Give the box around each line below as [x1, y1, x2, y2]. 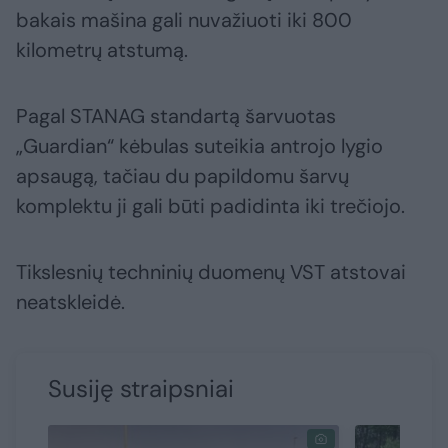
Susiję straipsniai [48, 373, 234, 405]
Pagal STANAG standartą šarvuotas [16, 103, 336, 130]
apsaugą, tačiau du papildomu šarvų [16, 163, 349, 190]
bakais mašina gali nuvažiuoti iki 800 [16, 7, 352, 34]
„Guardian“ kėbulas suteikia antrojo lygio [16, 133, 383, 160]
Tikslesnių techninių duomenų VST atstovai [16, 259, 406, 286]
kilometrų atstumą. [16, 37, 188, 64]
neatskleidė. [16, 289, 125, 316]
